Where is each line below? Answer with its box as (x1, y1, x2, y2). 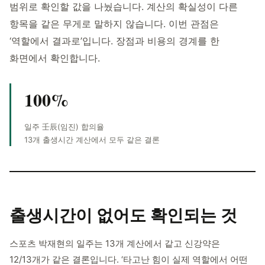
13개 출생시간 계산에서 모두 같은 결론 (24, 135, 160, 144)
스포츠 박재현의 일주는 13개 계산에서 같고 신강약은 (9, 238, 220, 249)
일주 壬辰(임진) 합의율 (24, 122, 104, 131)
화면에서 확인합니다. (9, 52, 100, 64)
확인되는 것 (150, 203, 237, 227)
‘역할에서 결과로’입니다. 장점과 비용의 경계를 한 (9, 35, 219, 47)
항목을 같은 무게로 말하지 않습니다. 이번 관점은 (9, 18, 219, 30)
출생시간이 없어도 (9, 203, 146, 227)
